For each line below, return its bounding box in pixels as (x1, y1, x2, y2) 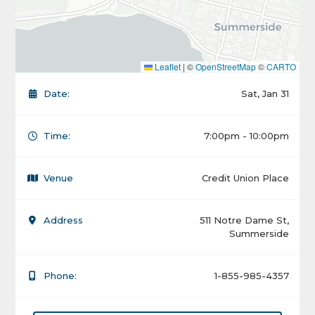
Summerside (229, 228, 289, 240)
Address (44, 214, 84, 226)
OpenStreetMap (195, 60, 256, 73)
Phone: (44, 270, 77, 282)
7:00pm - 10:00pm (203, 130, 289, 142)
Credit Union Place (201, 172, 289, 184)
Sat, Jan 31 (240, 88, 289, 100)
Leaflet (152, 60, 181, 73)
